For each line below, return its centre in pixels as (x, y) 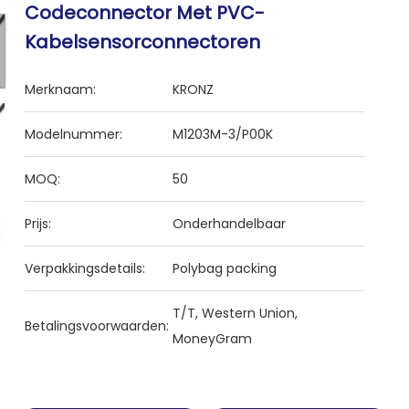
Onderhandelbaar (230, 224)
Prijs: (38, 224)
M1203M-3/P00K (223, 134)
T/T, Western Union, (236, 313)
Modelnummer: (74, 134)
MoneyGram (213, 339)
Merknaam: (61, 89)
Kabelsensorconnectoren (143, 42)
